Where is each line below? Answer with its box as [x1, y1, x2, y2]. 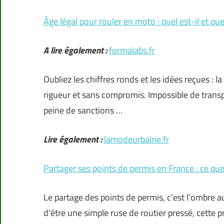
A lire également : [43, 43, 107, 57]
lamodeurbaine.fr [104, 132, 169, 146]
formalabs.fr [109, 43, 155, 57]
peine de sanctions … [43, 103, 122, 117]
